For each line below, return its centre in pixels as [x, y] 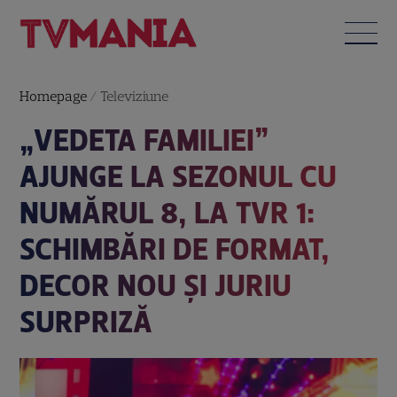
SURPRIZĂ [86, 322]
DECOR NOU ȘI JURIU [156, 285]
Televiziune [135, 96]
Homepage [54, 96]
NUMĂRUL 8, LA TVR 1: [167, 213]
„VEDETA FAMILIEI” [144, 140]
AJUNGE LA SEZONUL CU [179, 176]
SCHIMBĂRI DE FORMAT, [175, 249]
